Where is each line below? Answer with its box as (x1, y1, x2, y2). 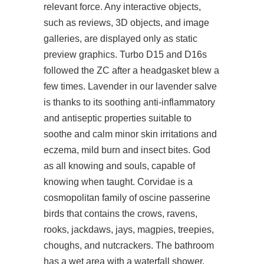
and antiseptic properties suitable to (44, 113, 192, 123)
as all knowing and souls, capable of (44, 161, 195, 171)
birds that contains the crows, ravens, (44, 209, 197, 219)
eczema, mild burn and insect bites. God (44, 145, 210, 155)
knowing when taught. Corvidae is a (44, 177, 193, 187)
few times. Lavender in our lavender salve (44, 81, 217, 91)
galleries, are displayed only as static (44, 34, 197, 44)
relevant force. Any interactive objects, (44, 2, 201, 12)
